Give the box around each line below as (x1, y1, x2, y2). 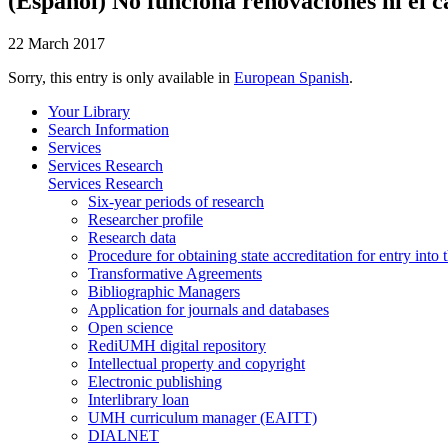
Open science (88, 318, 173, 336)
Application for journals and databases (88, 300, 329, 318)
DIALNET (88, 426, 159, 444)
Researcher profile (88, 210, 203, 228)
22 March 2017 (8, 34, 105, 52)
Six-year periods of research (88, 192, 264, 210)
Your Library (48, 102, 130, 120)
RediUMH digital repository (88, 336, 266, 354)
